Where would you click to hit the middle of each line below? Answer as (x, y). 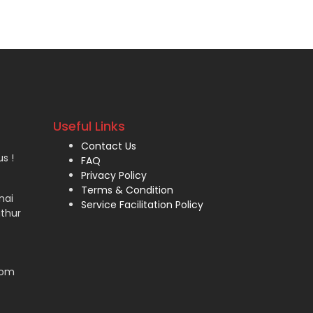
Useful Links (89, 126)
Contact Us (109, 146)
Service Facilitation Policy (142, 205)
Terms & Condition (127, 190)
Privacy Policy (114, 175)
